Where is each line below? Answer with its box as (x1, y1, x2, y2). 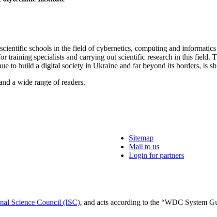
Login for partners (129, 151, 184, 160)
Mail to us (129, 142, 159, 151)
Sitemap (129, 134, 154, 142)
